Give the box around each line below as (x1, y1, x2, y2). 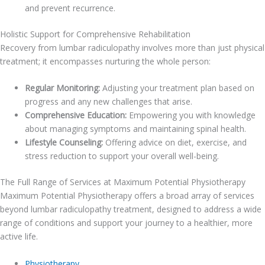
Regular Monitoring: (25, 82, 100, 94)
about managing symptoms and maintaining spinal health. (25, 123, 246, 135)
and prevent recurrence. (25, 2, 115, 14)
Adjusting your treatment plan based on (100, 82, 254, 94)
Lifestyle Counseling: (25, 137, 103, 148)
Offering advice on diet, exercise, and (103, 137, 247, 148)
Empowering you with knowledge (127, 109, 256, 121)
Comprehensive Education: (25, 109, 127, 121)
